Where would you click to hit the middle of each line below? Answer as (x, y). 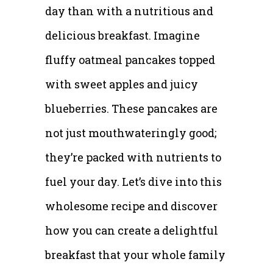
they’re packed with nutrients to (133, 157)
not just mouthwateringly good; (131, 133)
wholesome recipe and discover (131, 206)
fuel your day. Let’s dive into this (133, 181)
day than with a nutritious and (129, 11)
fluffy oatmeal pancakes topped (130, 59)
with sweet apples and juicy (122, 84)
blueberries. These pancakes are (131, 108)
